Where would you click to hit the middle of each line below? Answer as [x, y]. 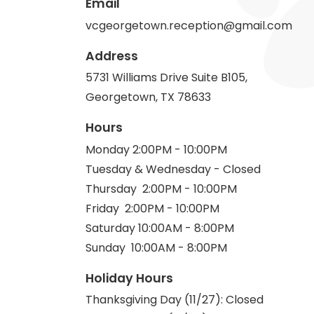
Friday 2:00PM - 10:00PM [152, 208]
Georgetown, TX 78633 [148, 97]
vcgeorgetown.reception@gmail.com [189, 25]
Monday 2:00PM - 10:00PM [156, 149]
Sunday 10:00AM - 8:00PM [156, 247]
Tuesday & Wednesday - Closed [173, 169]
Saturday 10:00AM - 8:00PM [160, 228]
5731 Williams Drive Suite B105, [166, 78]
